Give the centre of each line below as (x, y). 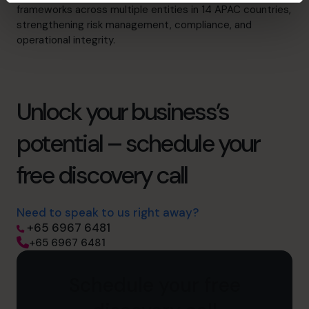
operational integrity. (66, 40)
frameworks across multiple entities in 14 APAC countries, (154, 9)
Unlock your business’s (122, 111)
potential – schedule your (138, 143)
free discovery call (102, 175)
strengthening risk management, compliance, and (134, 24)
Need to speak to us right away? (108, 212)
